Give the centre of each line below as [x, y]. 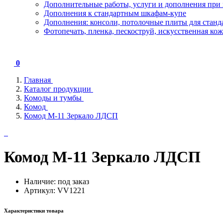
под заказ [73, 181]
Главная [37, 80]
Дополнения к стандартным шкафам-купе [115, 13]
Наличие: [41, 181]
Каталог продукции [57, 89]
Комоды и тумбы [53, 98]
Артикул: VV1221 [55, 190]
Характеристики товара [34, 210]
